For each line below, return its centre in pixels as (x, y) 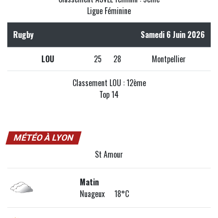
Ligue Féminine (109, 10)
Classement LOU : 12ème (109, 82)
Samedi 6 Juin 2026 (173, 34)
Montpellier (169, 59)
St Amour (109, 154)
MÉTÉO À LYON (44, 137)
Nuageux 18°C (105, 193)
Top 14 (109, 94)
